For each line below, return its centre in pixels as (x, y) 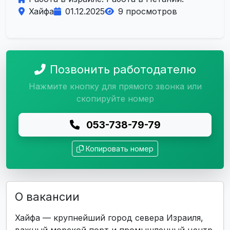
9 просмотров (148, 11)
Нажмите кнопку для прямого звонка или (115, 86)
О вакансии (47, 197)
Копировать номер (120, 149)
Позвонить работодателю (123, 69)
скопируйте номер (115, 99)
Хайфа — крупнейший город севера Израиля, (109, 218)
